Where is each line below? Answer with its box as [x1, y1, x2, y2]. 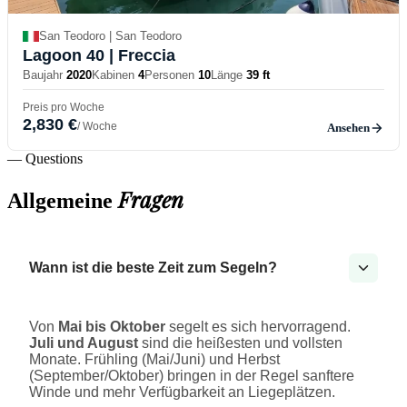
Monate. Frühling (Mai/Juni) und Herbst [29, 352, 280, 368]
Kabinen [92, 67, 134, 82]
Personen [144, 67, 194, 82]
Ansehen [327, 120, 370, 134]
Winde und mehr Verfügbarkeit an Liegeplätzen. [29, 384, 335, 401]
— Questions [7, 150, 83, 166]
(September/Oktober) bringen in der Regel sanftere [29, 368, 354, 384]
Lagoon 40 [23, 45, 104, 65]
